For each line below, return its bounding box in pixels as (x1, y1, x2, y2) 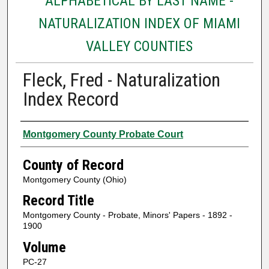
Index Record (22, 87, 119, 110)
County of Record (22, 156, 124, 174)
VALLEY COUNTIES (85, 37, 193, 55)
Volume (22, 238, 66, 256)
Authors (20, 124, 67, 141)
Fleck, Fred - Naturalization (22, 68, 220, 91)
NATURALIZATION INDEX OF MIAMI (38, 14, 240, 32)
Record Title (22, 192, 94, 210)
